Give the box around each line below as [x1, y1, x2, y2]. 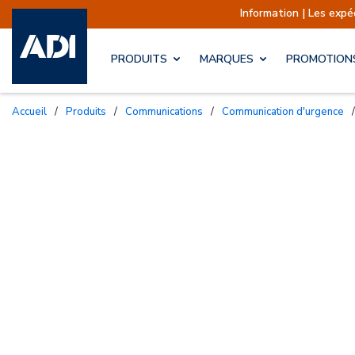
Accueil [20, 104, 47, 119]
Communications [132, 104, 203, 119]
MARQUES [200, 52, 254, 67]
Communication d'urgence [229, 104, 344, 119]
